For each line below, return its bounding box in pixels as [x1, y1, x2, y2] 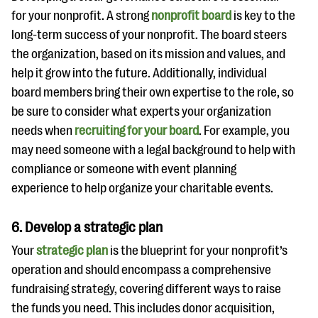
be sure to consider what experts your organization [11, 104, 271, 119]
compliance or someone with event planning [11, 162, 236, 176]
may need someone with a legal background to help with [11, 143, 295, 157]
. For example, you [199, 124, 290, 138]
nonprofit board [151, 9, 231, 23]
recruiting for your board [75, 124, 199, 138]
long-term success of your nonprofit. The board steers [11, 28, 287, 42]
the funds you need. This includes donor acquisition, [11, 301, 275, 315]
